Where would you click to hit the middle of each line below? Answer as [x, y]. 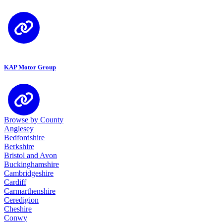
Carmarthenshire [30, 191]
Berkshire [19, 147]
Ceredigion [21, 200]
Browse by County [34, 120]
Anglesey [19, 129]
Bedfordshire [24, 138]
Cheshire [18, 209]
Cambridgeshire [29, 173]
